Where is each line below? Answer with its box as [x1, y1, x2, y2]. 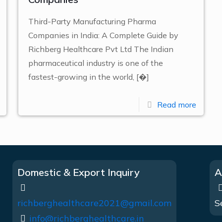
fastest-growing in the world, [28, 72, 134, 82]
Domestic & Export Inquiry [17, 166, 140, 178]
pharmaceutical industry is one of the [28, 58, 163, 68]
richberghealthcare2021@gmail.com [17, 197, 171, 209]
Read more [157, 100, 197, 110]
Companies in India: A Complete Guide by [28, 30, 178, 40]
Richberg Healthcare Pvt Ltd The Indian [28, 44, 173, 54]
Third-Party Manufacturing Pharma [28, 16, 156, 26]
